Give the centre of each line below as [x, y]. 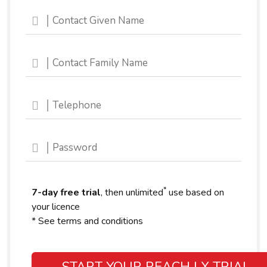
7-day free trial [66, 193]
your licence [56, 207]
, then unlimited [132, 193]
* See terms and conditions [87, 221]
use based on [195, 193]
